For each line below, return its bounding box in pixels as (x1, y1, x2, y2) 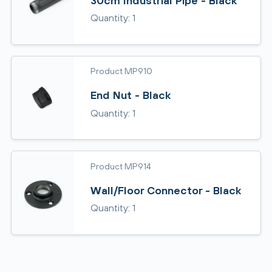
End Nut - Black (90, 89, 171, 101)
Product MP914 (90, 160, 151, 171)
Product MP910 (90, 66, 152, 76)
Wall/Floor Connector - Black (90, 183, 241, 197)
